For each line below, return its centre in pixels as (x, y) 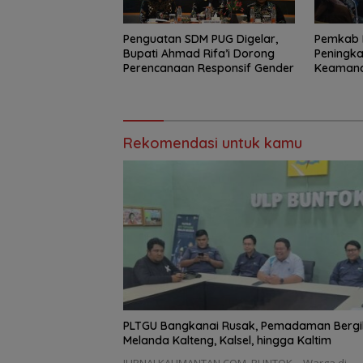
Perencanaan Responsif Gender (209, 68)
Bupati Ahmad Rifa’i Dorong (199, 53)
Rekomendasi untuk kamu (213, 143)
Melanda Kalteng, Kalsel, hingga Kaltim (227, 341)
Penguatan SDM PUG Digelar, (201, 38)
